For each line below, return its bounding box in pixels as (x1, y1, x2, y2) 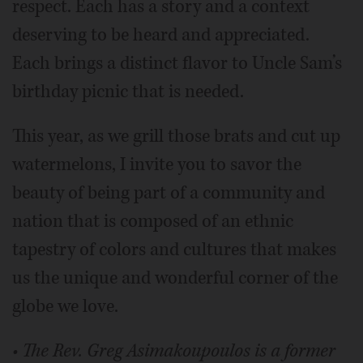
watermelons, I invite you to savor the (12, 152, 301, 177)
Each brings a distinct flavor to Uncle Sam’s (12, 51, 342, 75)
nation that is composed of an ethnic (12, 209, 293, 233)
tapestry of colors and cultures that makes (12, 237, 336, 262)
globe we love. (12, 294, 118, 318)
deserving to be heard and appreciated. (12, 23, 310, 47)
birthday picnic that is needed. (12, 79, 244, 104)
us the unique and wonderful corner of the (12, 266, 338, 290)
